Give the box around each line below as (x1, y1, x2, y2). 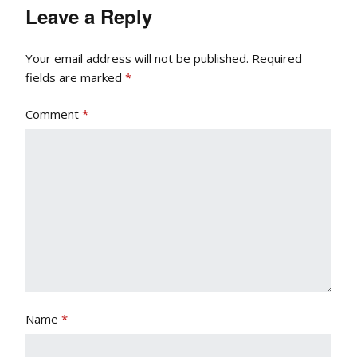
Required (252, 49, 302, 66)
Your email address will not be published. (25, 49, 249, 66)
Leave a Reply (25, 2, 152, 29)
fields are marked (25, 69, 125, 85)
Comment (25, 105, 82, 122)
